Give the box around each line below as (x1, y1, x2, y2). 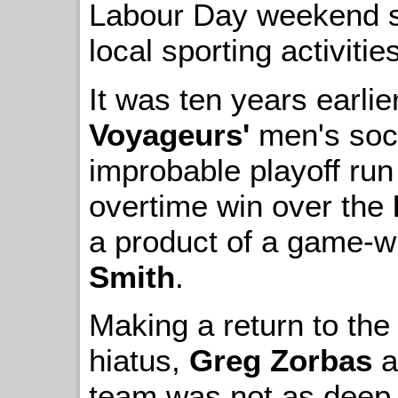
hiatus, (89, 342, 189, 378)
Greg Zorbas (189, 342, 372, 378)
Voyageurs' (89, 116, 250, 152)
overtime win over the (89, 187, 393, 223)
